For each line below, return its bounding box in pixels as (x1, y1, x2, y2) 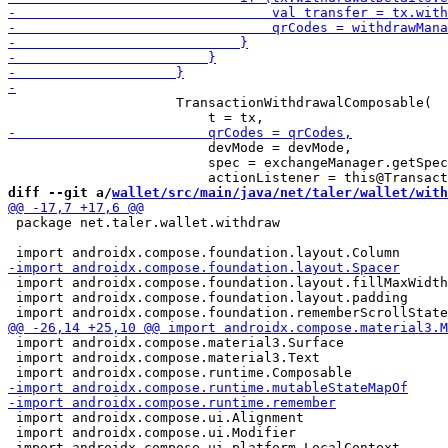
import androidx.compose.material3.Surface (8, 335, 344, 350)
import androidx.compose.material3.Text (8, 350, 320, 365)
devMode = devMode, (8, 140, 352, 155)
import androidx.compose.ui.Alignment (8, 410, 304, 425)
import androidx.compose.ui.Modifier (8, 425, 296, 440)
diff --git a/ (8, 185, 112, 200)
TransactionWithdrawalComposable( (8, 95, 432, 110)
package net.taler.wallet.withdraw (8, 215, 280, 230)
